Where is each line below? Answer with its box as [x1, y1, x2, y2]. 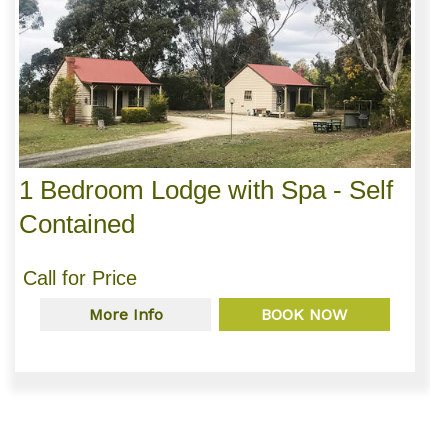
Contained [18, 208, 135, 239]
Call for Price [22, 266, 137, 289]
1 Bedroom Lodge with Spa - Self [18, 174, 393, 205]
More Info [88, 304, 163, 324]
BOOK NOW [261, 304, 348, 324]
